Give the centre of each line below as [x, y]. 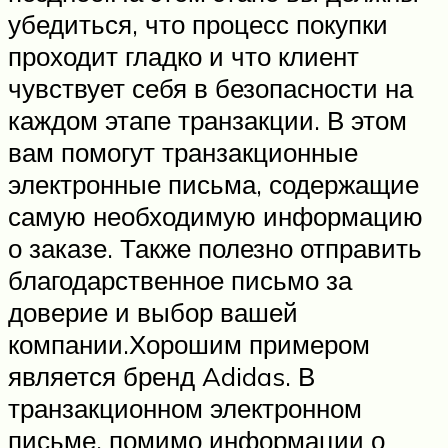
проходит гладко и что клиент [183, 56]
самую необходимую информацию [215, 216]
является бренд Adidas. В [161, 376]
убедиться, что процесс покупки [198, 24]
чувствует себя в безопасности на [210, 88]
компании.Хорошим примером [189, 344]
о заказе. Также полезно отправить [215, 248]
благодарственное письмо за [180, 280]
